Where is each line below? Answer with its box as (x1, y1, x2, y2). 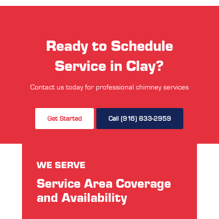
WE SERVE (36, 158, 86, 171)
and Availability (36, 189, 127, 205)
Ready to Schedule (45, 35, 173, 55)
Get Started (47, 114, 82, 122)
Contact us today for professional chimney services (30, 82, 189, 91)
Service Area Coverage (36, 175, 171, 191)
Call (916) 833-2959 (109, 114, 172, 122)
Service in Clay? (55, 55, 164, 75)
